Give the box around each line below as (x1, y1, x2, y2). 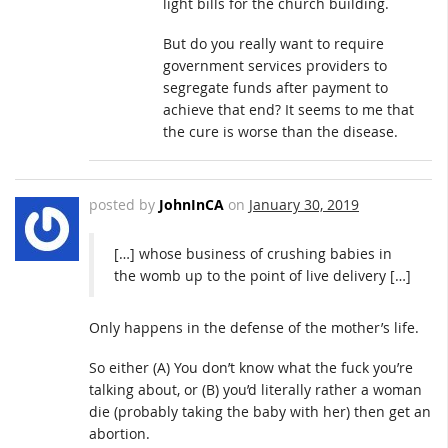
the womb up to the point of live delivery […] (114, 266, 411, 286)
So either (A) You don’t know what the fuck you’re (89, 357, 413, 377)
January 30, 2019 (249, 195, 359, 215)
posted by (89, 195, 159, 215)
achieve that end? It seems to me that (163, 99, 414, 119)
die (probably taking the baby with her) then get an (89, 401, 431, 421)
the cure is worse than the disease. (163, 121, 398, 141)
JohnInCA (159, 195, 224, 215)
